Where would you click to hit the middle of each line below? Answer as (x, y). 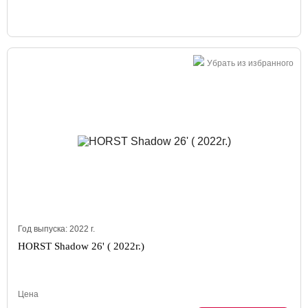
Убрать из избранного (250, 63)
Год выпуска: (44, 229)
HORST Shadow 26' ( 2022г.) (81, 246)
